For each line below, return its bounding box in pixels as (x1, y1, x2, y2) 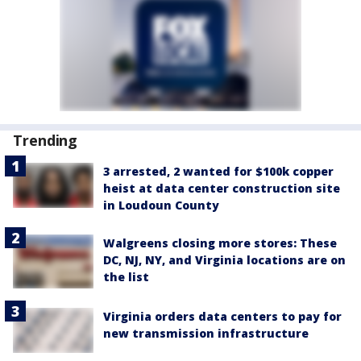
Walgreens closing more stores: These (103, 235, 337, 251)
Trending (13, 131, 78, 150)
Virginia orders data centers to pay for (103, 308, 342, 324)
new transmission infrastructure (103, 325, 309, 341)
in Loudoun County (103, 197, 219, 213)
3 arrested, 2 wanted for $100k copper (103, 164, 334, 179)
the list (103, 269, 149, 284)
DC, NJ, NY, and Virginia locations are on (103, 252, 346, 268)
